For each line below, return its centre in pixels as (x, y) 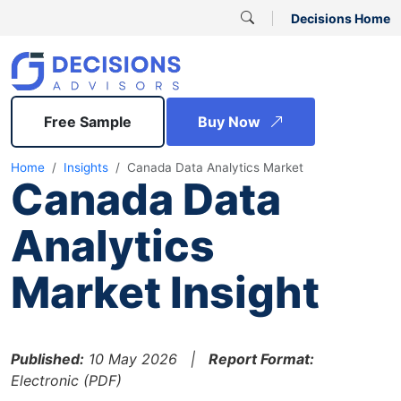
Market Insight (165, 292)
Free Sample (88, 122)
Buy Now (231, 122)
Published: (47, 359)
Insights (86, 167)
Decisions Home (341, 18)
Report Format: (261, 359)
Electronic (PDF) (66, 380)
